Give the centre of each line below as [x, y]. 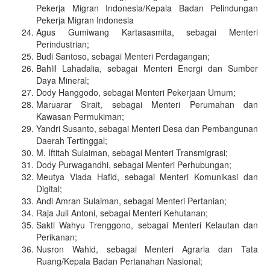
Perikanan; [57, 237]
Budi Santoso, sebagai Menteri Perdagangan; [123, 56]
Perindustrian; [63, 44]
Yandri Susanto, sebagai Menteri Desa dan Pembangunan [147, 129]
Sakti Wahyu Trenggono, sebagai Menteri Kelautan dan [147, 225]
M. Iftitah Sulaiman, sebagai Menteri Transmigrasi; [132, 153]
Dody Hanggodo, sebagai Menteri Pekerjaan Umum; [136, 93]
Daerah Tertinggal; [72, 141]
